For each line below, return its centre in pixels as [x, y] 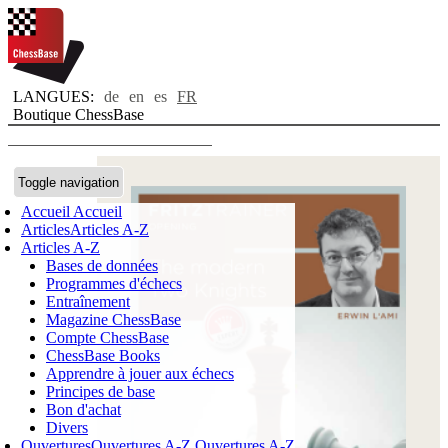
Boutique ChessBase [78, 114]
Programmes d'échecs [114, 283]
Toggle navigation [68, 182]
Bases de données [102, 265]
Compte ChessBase [107, 337]
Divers [67, 427]
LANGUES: [53, 96]
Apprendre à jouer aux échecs [140, 373]
